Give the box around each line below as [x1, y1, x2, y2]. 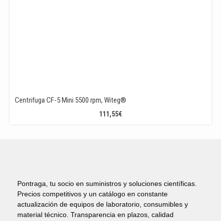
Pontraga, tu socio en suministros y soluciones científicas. [17, 180, 197, 187]
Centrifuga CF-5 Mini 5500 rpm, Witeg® [15, 96, 126, 105]
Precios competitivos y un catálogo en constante [17, 190, 168, 198]
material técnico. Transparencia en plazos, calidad [17, 211, 174, 219]
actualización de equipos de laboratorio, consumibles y [17, 200, 188, 208]
